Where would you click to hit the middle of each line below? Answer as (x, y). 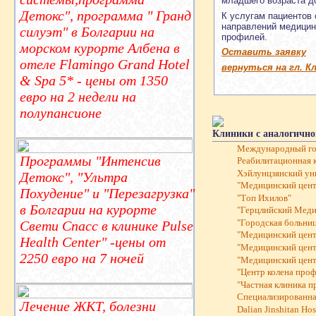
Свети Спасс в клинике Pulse (107, 225)
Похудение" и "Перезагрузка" (107, 193)
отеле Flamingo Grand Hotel (105, 64)
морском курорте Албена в (100, 48)
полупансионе (61, 113)
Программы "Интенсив (90, 160)
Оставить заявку (264, 52)
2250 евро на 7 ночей (82, 258)
